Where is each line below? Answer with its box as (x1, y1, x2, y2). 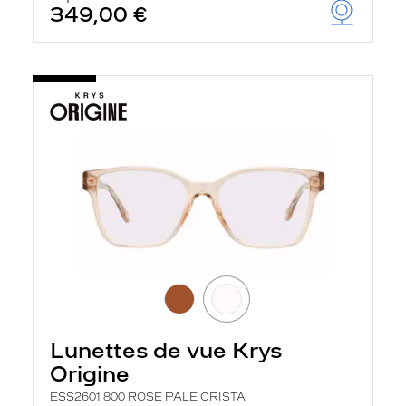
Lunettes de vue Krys (50, 336, 282, 363)
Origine (50, 360, 130, 387)
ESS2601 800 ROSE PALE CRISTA (50, 390, 246, 403)
